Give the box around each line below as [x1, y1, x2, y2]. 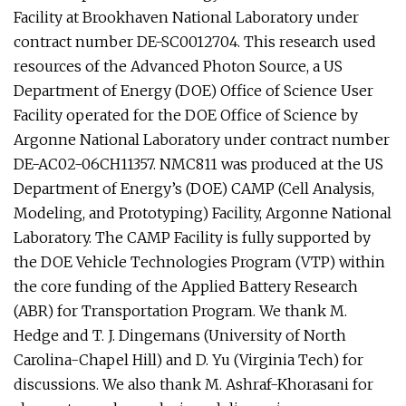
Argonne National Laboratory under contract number [14, 130, 390, 149]
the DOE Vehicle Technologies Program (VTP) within [14, 253, 385, 271]
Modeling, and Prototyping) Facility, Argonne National [14, 204, 391, 222]
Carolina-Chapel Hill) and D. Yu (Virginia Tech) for [14, 351, 363, 369]
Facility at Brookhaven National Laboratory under [14, 8, 359, 26]
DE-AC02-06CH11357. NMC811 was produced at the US [14, 155, 383, 173]
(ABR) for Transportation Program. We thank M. [14, 302, 347, 320]
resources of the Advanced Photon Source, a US [14, 57, 343, 75]
